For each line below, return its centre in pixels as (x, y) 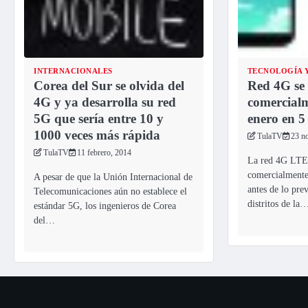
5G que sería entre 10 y (99, 118)
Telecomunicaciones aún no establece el (110, 191)
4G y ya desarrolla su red (105, 102)
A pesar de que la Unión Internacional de (113, 177)
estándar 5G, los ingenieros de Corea (105, 206)
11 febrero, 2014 (104, 153)
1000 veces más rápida (97, 135)
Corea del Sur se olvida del (109, 85)
